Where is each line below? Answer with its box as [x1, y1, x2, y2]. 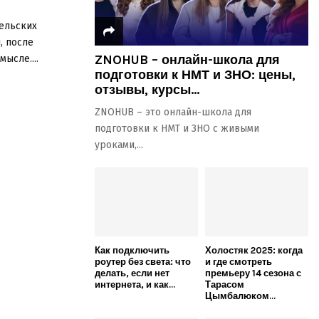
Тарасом [205, 278, 244, 290]
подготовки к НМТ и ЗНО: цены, [95, 67, 296, 83]
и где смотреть [205, 256, 272, 267]
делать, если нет [95, 267, 169, 278]
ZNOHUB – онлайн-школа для [95, 52, 280, 68]
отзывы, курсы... [95, 82, 199, 98]
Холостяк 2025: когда [205, 244, 303, 256]
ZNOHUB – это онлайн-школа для [95, 106, 251, 118]
